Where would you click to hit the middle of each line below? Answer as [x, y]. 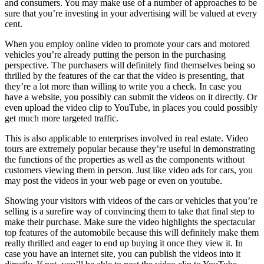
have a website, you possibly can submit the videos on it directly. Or [131, 97]
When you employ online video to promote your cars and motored [127, 44]
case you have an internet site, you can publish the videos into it [123, 253]
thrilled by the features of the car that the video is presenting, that [124, 75]
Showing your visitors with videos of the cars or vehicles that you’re [131, 200]
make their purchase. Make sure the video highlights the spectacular [130, 222]
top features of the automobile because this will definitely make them [132, 232]
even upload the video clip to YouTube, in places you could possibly [131, 107]
